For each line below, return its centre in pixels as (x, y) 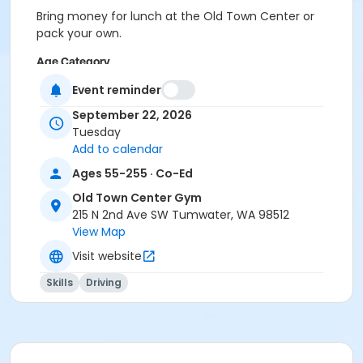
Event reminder (117, 90)
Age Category (73, 62)
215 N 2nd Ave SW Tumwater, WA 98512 (181, 215)
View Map (99, 232)
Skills (60, 283)
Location (59, 116)
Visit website (107, 256)
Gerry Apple (69, 196)
